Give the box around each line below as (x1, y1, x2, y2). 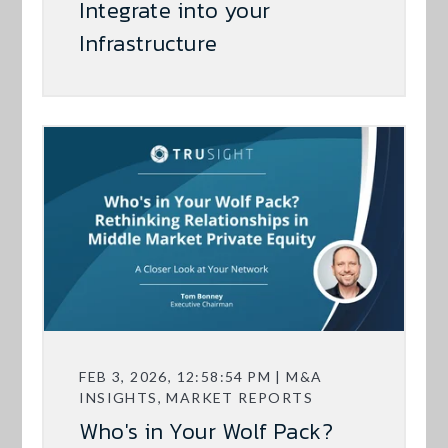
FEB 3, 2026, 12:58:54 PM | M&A (79, 368, 323, 386)
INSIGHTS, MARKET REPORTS (79, 389, 314, 407)
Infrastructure (79, 27, 218, 61)
